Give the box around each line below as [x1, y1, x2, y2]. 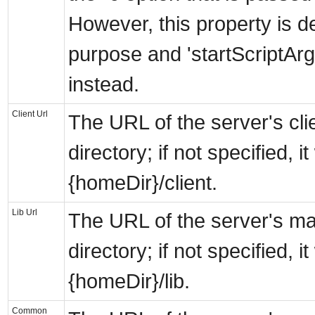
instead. [68, 73, 139, 96]
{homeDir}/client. [68, 172, 217, 195]
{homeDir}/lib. [68, 270, 190, 293]
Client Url [12, 109, 48, 120]
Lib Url [12, 207, 37, 218]
